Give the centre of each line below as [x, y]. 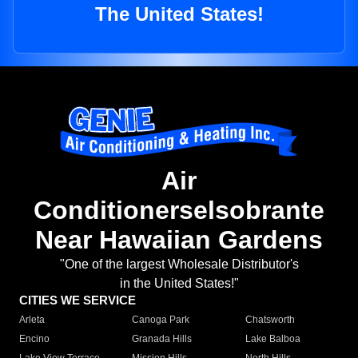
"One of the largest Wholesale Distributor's [179, 265]
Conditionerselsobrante [179, 211]
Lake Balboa [272, 339]
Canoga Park [161, 320]
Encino [34, 339]
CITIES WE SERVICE [78, 300]
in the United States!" [179, 284]
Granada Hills [162, 339]
